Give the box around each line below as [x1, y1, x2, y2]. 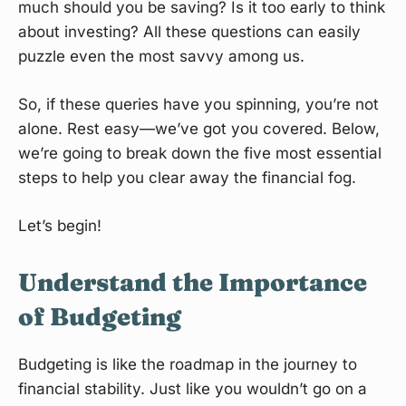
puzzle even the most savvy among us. [18, 47, 304, 66]
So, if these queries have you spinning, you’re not [18, 95, 379, 114]
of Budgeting [18, 302, 181, 333]
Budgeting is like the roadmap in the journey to [18, 355, 357, 374]
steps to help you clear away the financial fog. [18, 169, 356, 188]
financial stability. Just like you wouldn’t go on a [18, 380, 367, 399]
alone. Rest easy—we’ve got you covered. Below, [18, 120, 380, 139]
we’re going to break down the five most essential [18, 144, 382, 163]
